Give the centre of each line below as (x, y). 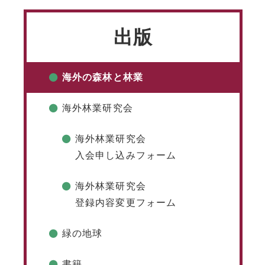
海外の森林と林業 (103, 77)
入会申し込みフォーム (126, 156)
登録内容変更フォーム (126, 203)
